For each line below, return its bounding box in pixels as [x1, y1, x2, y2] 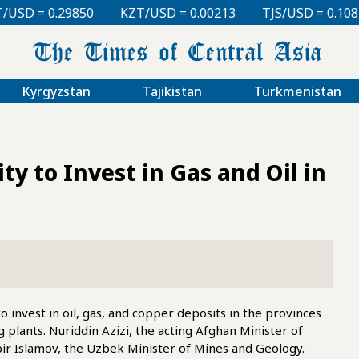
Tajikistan [142, 82, 202, 100]
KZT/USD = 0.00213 [22, 3, 139, 22]
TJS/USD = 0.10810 [164, 3, 276, 22]
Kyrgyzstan [21, 82, 91, 100]
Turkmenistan [253, 82, 341, 100]
